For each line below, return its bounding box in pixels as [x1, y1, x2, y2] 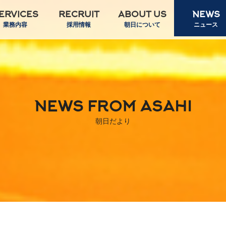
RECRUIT [58, 10, 99, 20]
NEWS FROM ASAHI [34, 99, 192, 117]
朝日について [124, 22, 160, 29]
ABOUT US [118, 10, 166, 20]
